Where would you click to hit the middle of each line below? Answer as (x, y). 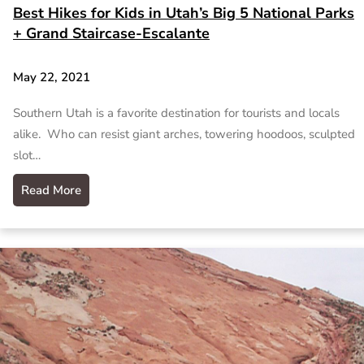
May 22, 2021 (52, 78)
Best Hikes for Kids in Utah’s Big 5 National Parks (184, 13)
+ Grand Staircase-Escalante (111, 34)
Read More (51, 190)
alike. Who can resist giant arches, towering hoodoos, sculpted (184, 134)
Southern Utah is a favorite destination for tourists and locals (176, 113)
